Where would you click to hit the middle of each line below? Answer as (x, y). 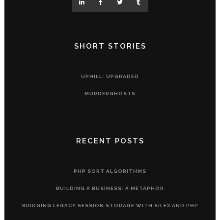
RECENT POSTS (110, 141)
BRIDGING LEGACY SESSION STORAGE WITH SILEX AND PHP (110, 206)
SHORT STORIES (110, 46)
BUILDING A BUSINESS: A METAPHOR (110, 189)
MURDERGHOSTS (110, 94)
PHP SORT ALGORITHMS (110, 171)
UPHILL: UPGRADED (110, 77)
